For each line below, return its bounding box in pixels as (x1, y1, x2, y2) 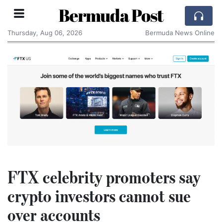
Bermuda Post (58, 3, 164, 27)
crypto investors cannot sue (7, 185, 191, 207)
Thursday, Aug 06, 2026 (7, 29, 82, 37)
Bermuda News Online (145, 29, 215, 37)
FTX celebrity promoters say (7, 166, 201, 188)
